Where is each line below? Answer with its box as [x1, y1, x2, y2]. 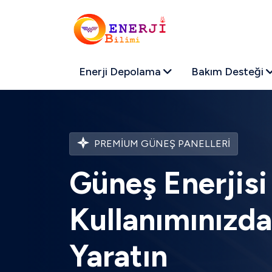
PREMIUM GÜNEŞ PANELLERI [92, 137, 230, 149]
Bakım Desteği [191, 65, 266, 79]
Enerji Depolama [79, 65, 163, 79]
